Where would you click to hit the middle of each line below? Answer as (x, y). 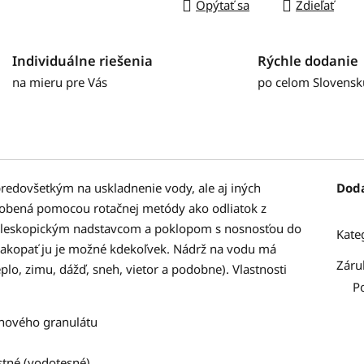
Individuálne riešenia (83, 61)
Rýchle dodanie (308, 61)
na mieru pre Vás (60, 82)
